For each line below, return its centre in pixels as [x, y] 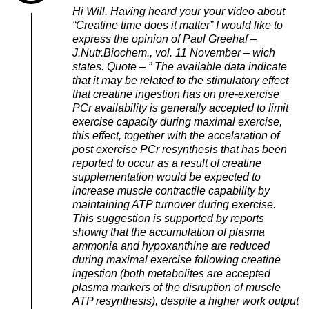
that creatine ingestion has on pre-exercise [176, 94]
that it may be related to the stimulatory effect [180, 80]
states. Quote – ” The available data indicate [180, 66]
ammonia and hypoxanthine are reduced [171, 246]
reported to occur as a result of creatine [167, 163]
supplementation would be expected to [167, 177]
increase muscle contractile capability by [171, 190]
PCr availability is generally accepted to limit [180, 108]
